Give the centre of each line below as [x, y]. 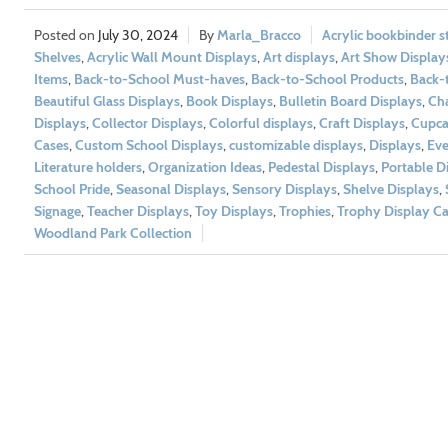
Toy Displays [233, 211]
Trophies [304, 211]
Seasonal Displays [170, 189]
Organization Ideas [204, 167]
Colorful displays [260, 123]
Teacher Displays [137, 211]
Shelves [57, 57]
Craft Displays [361, 123]
